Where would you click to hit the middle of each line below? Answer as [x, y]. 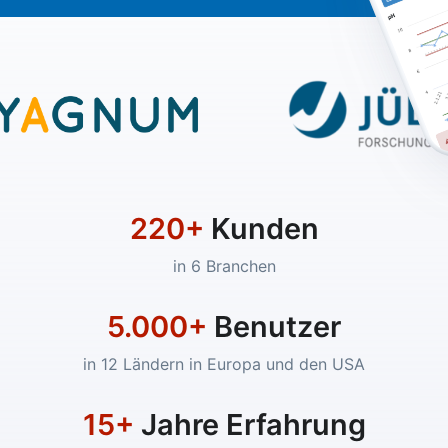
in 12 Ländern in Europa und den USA [224, 363]
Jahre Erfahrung [249, 424]
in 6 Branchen [224, 265]
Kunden [261, 228]
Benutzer [274, 326]
